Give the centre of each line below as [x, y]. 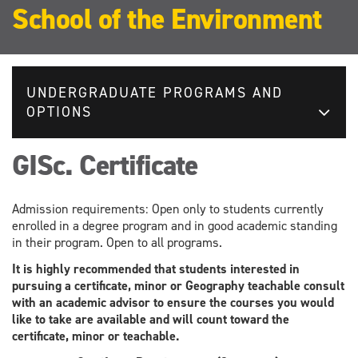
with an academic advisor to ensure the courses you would [173, 302]
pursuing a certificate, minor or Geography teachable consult [178, 285]
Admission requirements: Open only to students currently [168, 209]
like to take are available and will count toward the [151, 319]
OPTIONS [59, 111]
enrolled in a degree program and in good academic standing [175, 225]
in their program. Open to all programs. [117, 242]
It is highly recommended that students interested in [156, 268]
